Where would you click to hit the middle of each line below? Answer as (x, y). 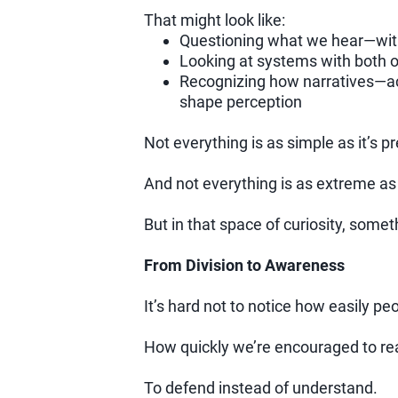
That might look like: (214, 20)
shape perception (240, 102)
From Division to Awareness (244, 266)
